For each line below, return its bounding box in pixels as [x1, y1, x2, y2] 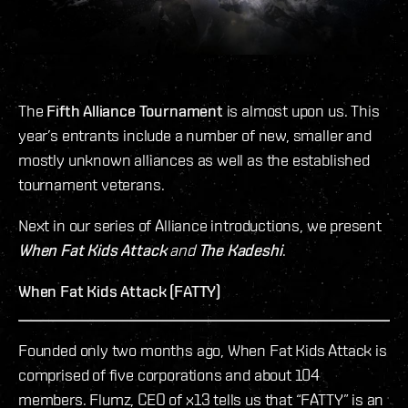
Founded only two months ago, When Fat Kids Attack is [18, 341, 387, 361]
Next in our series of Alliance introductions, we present [18, 216, 382, 236]
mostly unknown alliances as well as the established [18, 150, 370, 170]
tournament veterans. [18, 175, 165, 195]
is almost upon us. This [222, 101, 380, 121]
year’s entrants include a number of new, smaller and [18, 126, 372, 146]
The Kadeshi [198, 240, 282, 260]
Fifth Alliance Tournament [46, 101, 223, 121]
